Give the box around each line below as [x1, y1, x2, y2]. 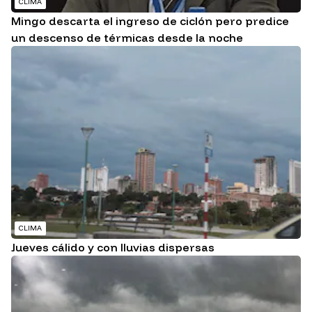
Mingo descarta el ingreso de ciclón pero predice [11, 13, 289, 28]
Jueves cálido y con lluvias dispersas [11, 240, 214, 255]
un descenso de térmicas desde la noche [11, 30, 243, 45]
